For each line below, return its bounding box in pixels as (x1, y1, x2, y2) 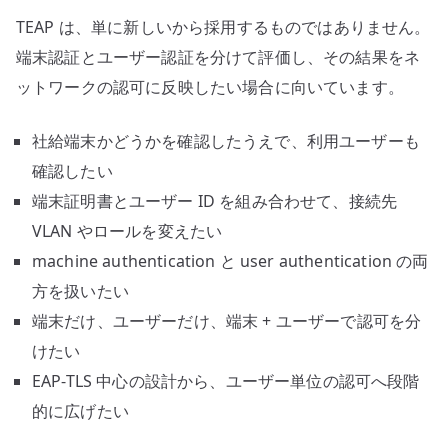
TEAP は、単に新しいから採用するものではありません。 (16, 15, 431, 38)
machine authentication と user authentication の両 (32, 249, 429, 272)
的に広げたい (32, 399, 129, 422)
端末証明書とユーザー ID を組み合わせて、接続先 (32, 189, 398, 212)
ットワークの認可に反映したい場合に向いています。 (16, 75, 404, 98)
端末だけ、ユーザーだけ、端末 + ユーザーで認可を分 (32, 309, 422, 332)
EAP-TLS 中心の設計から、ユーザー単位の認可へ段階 (32, 369, 420, 392)
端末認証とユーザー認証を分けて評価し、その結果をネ (16, 45, 421, 68)
